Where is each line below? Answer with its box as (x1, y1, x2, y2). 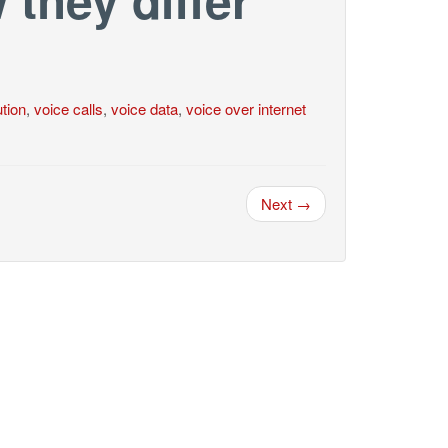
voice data (110, 98, 178, 119)
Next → (261, 193, 311, 214)
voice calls (33, 98, 103, 119)
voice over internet (185, 98, 306, 119)
